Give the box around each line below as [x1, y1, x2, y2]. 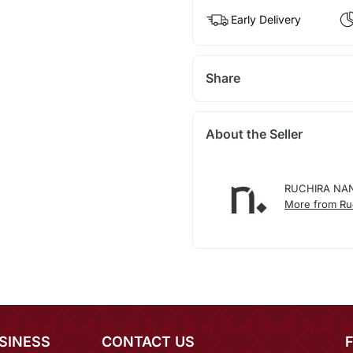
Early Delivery [230, 13, 301, 27]
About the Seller [205, 126, 303, 143]
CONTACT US [102, 333, 195, 351]
